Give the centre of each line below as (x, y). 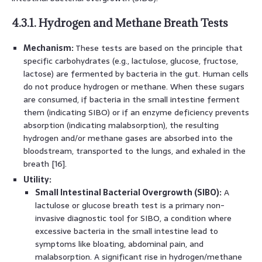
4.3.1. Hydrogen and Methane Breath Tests (120, 23)
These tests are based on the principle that (158, 48)
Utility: (37, 179)
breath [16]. (45, 163)
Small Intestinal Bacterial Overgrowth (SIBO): (128, 192)
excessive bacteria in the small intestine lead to (127, 231)
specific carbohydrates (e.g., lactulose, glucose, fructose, (131, 61)
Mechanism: (49, 48)
